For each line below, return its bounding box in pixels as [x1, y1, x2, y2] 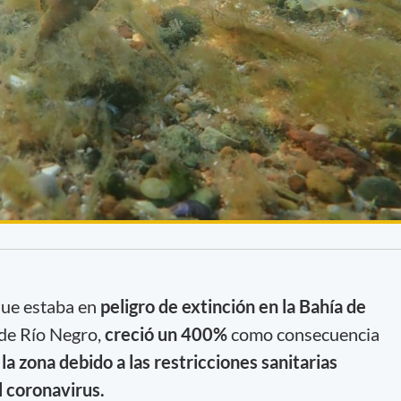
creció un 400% [104, 322, 227, 345]
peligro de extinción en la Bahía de [99, 294, 366, 317]
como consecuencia [226, 322, 380, 345]
